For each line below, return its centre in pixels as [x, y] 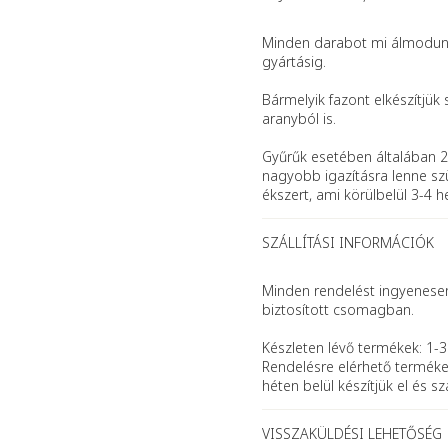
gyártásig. [294, 62]
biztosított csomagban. [338, 310]
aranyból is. [299, 119]
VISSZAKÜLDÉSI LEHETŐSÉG [352, 434]
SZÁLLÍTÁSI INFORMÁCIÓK [348, 243]
